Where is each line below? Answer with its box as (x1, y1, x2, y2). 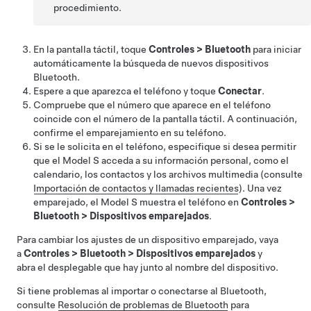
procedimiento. (53, 1, 122, 13)
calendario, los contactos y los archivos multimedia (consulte (33, 168, 303, 180)
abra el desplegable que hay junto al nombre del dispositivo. (17, 261, 278, 273)
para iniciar (251, 43, 301, 55)
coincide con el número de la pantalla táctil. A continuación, (33, 112, 297, 124)
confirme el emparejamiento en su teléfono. (33, 126, 226, 138)
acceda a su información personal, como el (99, 154, 289, 166)
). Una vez (239, 182, 282, 194)
